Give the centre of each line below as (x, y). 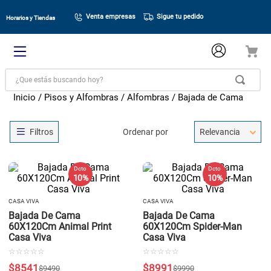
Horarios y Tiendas (31, 18)
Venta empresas (111, 16)
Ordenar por (146, 132)
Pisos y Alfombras (82, 97)
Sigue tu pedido (180, 16)
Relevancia (220, 132)
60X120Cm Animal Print (60, 227)
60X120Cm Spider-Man (192, 227)
